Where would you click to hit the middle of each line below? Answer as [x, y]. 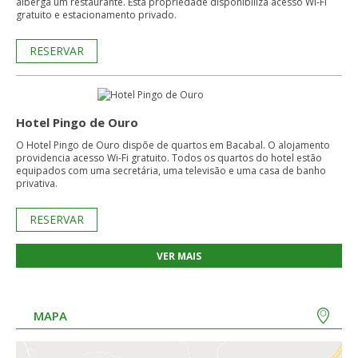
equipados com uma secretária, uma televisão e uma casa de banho [171, 171]
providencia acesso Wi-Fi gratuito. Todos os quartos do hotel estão [94, 158]
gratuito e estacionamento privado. [96, 15]
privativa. [37, 183]
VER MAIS [179, 256]
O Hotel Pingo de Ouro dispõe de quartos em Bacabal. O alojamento [173, 145]
